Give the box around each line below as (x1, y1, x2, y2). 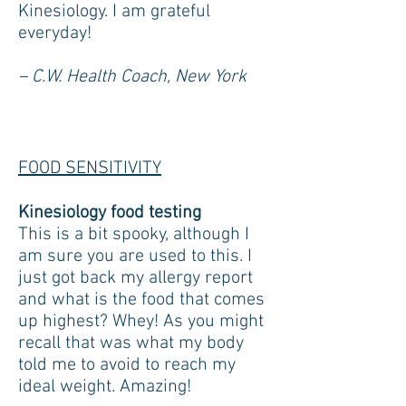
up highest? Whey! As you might (18, 311, 264, 333)
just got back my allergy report (18, 267, 253, 289)
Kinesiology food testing (18, 202, 201, 224)
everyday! (18, 23, 92, 44)
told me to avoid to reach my (18, 354, 236, 376)
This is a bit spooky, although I (18, 224, 249, 246)
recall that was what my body (18, 333, 244, 354)
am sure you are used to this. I (18, 246, 252, 267)
